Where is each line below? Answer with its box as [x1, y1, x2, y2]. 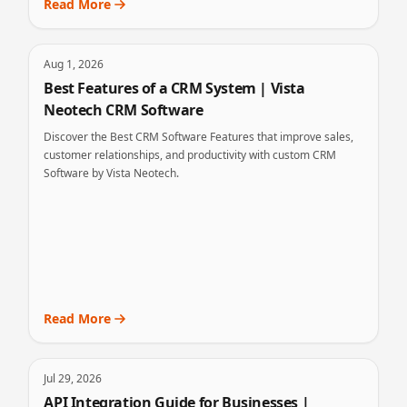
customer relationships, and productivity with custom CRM [44, 147, 337, 163]
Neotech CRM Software [44, 100, 203, 120]
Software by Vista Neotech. [44, 165, 180, 181]
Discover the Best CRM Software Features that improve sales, [44, 129, 258, 144]
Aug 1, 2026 [44, 56, 104, 72]
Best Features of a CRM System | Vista [44, 78, 305, 98]
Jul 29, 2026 [44, 371, 103, 386]
